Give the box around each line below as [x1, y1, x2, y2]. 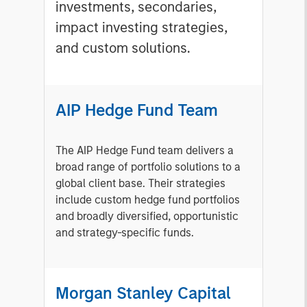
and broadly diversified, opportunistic [56, 210, 238, 223]
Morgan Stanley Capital [56, 283, 231, 304]
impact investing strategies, [56, 19, 228, 36]
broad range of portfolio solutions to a [56, 160, 241, 174]
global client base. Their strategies [56, 177, 225, 191]
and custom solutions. [56, 40, 191, 57]
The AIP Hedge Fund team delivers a [56, 144, 234, 158]
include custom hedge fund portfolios [56, 193, 240, 207]
